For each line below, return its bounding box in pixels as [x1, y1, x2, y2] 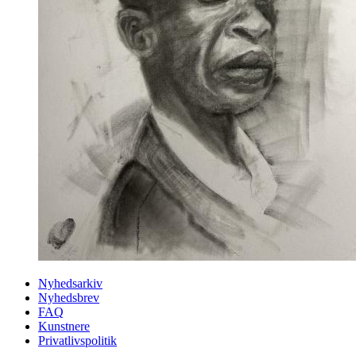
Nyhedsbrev [38, 290, 99, 304]
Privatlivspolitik [38, 333, 117, 347]
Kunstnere [38, 319, 90, 333]
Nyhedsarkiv [38, 276, 103, 290]
